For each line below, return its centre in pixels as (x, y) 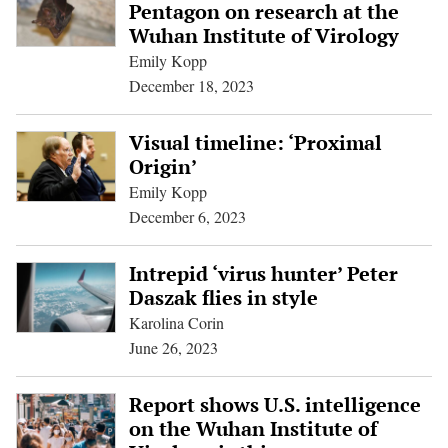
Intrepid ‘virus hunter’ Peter (263, 273)
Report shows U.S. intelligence (274, 404)
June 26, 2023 (173, 347)
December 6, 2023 (187, 216)
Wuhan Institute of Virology (263, 35)
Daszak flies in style (223, 297)
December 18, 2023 (191, 85)
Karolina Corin (176, 322)
